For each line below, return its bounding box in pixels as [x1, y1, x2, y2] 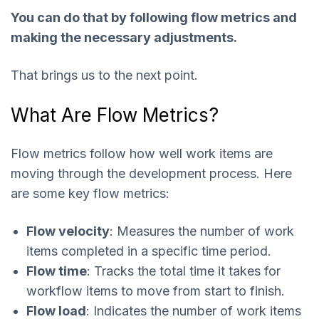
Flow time [26, 263, 87, 278]
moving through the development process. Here [11, 165, 292, 181]
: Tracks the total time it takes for [87, 263, 281, 278]
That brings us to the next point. [11, 68, 198, 83]
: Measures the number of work [110, 223, 294, 239]
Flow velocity [26, 223, 110, 239]
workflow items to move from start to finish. [26, 283, 285, 298]
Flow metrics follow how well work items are [11, 145, 273, 161]
